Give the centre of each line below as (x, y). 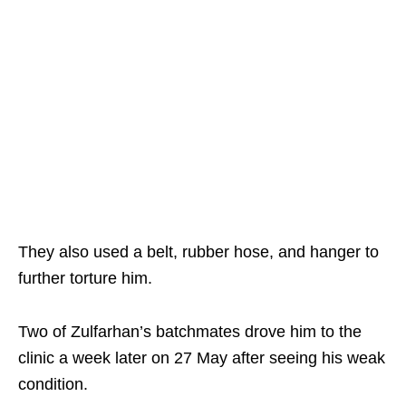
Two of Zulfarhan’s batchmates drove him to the (190, 331)
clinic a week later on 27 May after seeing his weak (202, 358)
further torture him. (85, 278)
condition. (53, 384)
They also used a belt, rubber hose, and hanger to (198, 251)
